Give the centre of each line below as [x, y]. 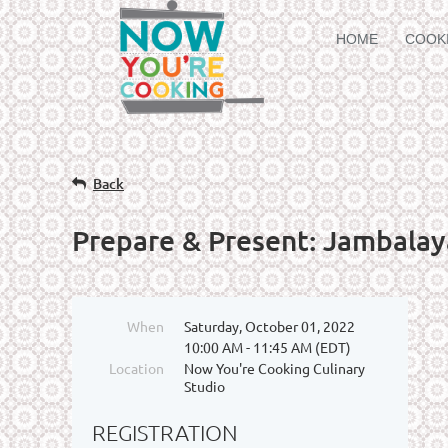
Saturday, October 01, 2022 [269, 326]
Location [136, 368]
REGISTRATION [165, 432]
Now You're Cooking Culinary [274, 368]
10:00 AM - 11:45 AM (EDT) [267, 347]
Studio [204, 386]
